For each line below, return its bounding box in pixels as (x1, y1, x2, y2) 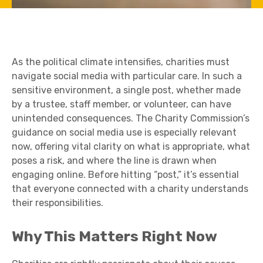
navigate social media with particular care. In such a (12, 70, 242, 82)
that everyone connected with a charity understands (12, 183, 248, 194)
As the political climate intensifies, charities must (12, 56, 230, 68)
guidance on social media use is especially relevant (12, 127, 237, 138)
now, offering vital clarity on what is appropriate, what (12, 141, 250, 152)
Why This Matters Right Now (12, 228, 217, 245)
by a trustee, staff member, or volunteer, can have (12, 99, 231, 110)
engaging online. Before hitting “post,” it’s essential (12, 169, 239, 180)
